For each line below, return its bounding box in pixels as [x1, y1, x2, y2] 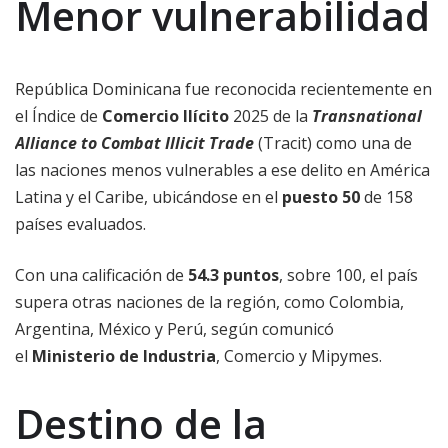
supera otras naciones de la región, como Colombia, [15, 291, 404, 314]
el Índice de [15, 105, 102, 128]
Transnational [312, 105, 422, 128]
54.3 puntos [188, 264, 279, 287]
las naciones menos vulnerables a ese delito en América [15, 159, 430, 182]
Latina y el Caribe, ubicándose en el [15, 186, 282, 209]
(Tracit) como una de [258, 132, 412, 155]
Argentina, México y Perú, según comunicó [15, 318, 334, 341]
